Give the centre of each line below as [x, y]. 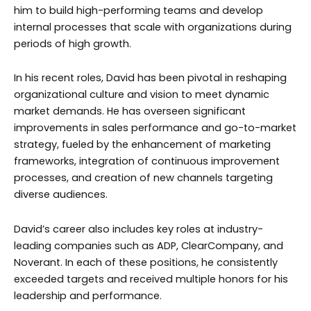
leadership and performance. [88, 295]
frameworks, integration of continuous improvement [147, 161]
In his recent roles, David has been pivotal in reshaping [150, 78]
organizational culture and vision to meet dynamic [142, 95]
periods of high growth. [73, 43]
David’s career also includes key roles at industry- [138, 229]
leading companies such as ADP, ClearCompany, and [149, 245]
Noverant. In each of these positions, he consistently [146, 262]
